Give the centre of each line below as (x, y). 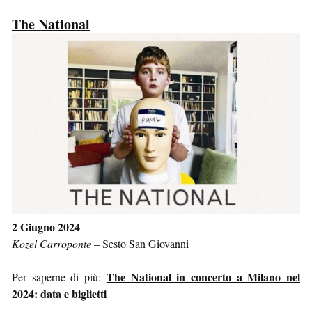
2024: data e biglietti (59, 294)
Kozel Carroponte (52, 244)
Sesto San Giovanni (146, 244)
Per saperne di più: (59, 277)
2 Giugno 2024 (46, 227)
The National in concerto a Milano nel (203, 277)
